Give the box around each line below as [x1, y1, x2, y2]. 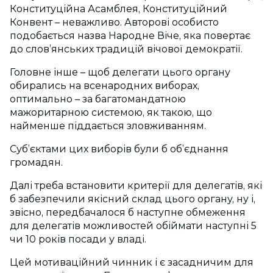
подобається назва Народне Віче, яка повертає [10, 30, 250, 42]
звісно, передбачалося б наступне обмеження [10, 207, 246, 219]
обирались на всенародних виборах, [10, 80, 199, 92]
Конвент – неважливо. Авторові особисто [10, 16, 219, 29]
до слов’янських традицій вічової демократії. [10, 43, 243, 55]
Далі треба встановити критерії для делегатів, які [10, 180, 262, 192]
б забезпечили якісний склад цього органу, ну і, [10, 193, 255, 205]
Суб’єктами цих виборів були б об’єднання [10, 143, 229, 155]
